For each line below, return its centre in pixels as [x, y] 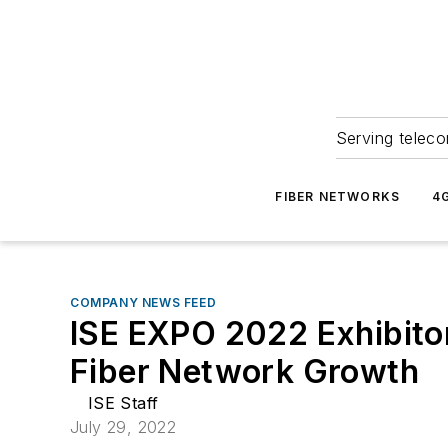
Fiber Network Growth [244, 371]
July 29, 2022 [123, 427]
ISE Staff [123, 403]
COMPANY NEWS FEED [143, 302]
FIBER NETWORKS [338, 196]
